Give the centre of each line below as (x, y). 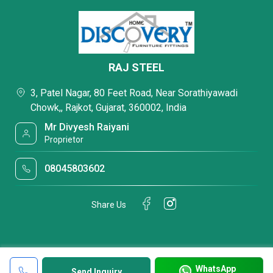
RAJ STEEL (136, 67)
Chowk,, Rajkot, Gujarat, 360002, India (108, 108)
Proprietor (64, 140)
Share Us (109, 204)
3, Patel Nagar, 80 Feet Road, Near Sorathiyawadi (134, 93)
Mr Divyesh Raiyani (87, 127)
